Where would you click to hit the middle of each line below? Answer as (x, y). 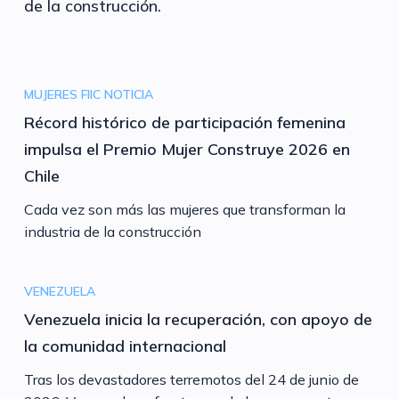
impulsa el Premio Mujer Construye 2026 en (187, 149)
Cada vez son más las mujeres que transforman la (184, 209)
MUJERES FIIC (62, 94)
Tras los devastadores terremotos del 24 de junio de (191, 379)
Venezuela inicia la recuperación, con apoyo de (198, 319)
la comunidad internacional (125, 346)
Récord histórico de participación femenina (184, 122)
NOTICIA (128, 94)
